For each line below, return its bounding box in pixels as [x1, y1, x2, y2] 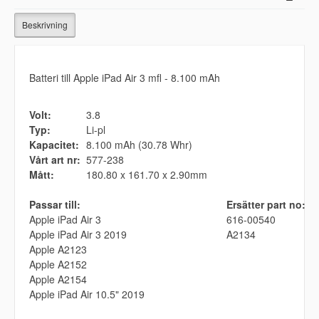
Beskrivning [22, 19, 68, 31]
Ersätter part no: [226, 197, 305, 212]
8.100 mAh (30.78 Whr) [86, 137, 192, 152]
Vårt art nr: [29, 152, 80, 167]
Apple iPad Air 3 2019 [29, 227, 127, 242]
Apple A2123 [29, 242, 87, 257]
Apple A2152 [29, 257, 87, 272]
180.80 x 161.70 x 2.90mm [86, 167, 207, 182]
